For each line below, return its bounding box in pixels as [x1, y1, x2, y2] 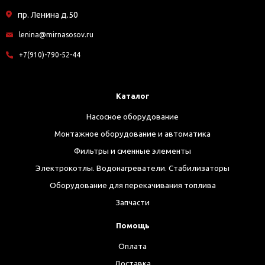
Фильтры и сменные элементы [74, 146, 191, 156]
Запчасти [115, 198, 150, 207]
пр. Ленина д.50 [18, 10, 78, 20]
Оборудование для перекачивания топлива [49, 180, 216, 190]
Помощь [115, 221, 150, 230]
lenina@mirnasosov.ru [19, 31, 93, 38]
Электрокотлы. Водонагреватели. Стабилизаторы [35, 163, 230, 173]
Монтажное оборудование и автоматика [54, 129, 211, 138]
